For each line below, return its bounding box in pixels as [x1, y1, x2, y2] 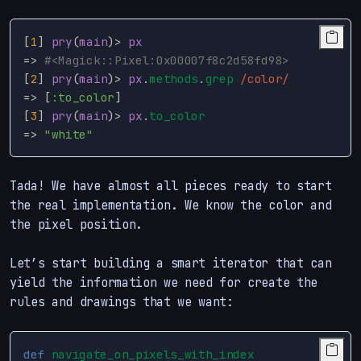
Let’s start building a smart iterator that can [10, 254, 332, 272]
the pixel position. [10, 215, 143, 233]
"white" [44, 126, 93, 142]
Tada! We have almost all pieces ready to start [10, 176, 332, 194]
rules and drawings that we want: [10, 293, 234, 310]
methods [149, 70, 199, 86]
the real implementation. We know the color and [10, 196, 332, 214]
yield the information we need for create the [10, 273, 317, 291]
